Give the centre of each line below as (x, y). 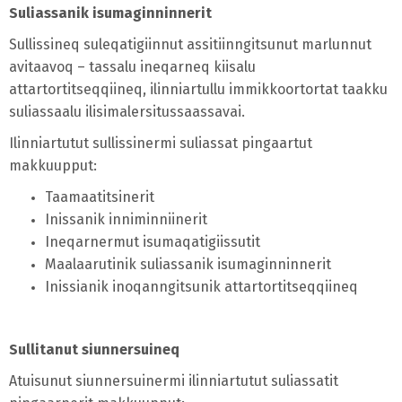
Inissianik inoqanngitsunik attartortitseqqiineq (201, 287)
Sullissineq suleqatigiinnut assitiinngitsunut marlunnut (190, 45)
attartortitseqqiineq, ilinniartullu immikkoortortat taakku (198, 90)
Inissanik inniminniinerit (126, 220)
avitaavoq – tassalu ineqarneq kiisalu (132, 67)
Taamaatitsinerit (100, 197)
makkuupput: (53, 166)
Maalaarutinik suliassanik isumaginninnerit (188, 265)
